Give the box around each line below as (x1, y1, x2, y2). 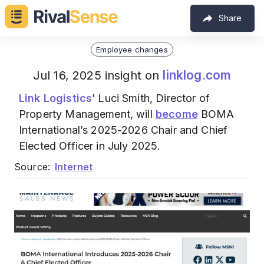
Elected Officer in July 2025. (19, 140, 161, 152)
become (155, 108, 198, 120)
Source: (14, 161, 51, 173)
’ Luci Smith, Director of (92, 92, 210, 104)
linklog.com (163, 68, 232, 82)
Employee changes (96, 44, 168, 54)
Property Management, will (19, 108, 156, 120)
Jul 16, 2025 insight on (32, 68, 163, 82)
